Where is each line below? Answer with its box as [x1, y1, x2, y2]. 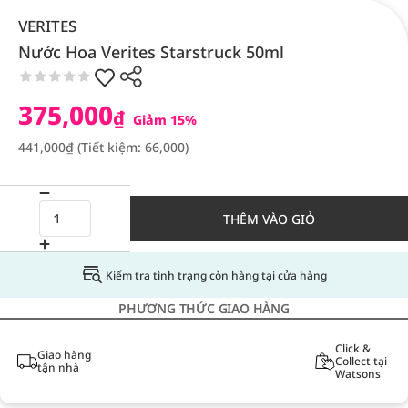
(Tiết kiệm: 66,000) [77, 138, 189, 156]
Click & [334, 341, 371, 356]
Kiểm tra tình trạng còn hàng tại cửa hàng [105, 267, 327, 283]
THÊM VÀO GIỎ [223, 209, 315, 228]
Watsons [334, 366, 381, 382]
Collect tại [334, 353, 387, 369]
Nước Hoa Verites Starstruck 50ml [18, 41, 284, 63]
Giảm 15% [129, 111, 197, 128]
